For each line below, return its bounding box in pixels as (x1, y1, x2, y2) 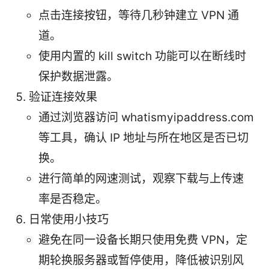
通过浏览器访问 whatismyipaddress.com (38, 110, 254, 125)
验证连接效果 (29, 90, 97, 104)
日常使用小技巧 (29, 213, 109, 227)
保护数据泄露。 (38, 70, 118, 84)
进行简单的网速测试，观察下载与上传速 (38, 172, 244, 186)
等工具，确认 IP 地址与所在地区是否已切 (38, 131, 249, 145)
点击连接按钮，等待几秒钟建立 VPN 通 (38, 8, 239, 23)
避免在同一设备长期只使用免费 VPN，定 (38, 233, 247, 247)
